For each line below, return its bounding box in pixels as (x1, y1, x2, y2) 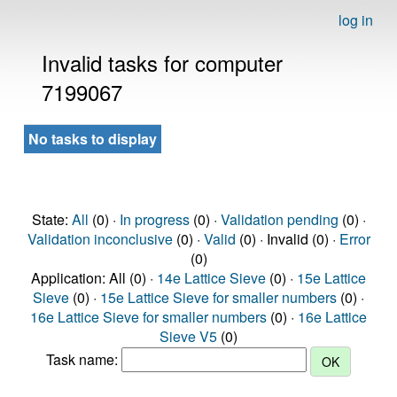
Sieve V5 (160, 326, 217, 346)
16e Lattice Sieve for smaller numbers (30, 307, 267, 327)
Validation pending (220, 209, 339, 230)
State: (31, 209, 72, 230)
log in (339, 10, 373, 30)
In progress (119, 209, 190, 230)
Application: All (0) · (31, 268, 157, 288)
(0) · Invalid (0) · (235, 229, 339, 249)
